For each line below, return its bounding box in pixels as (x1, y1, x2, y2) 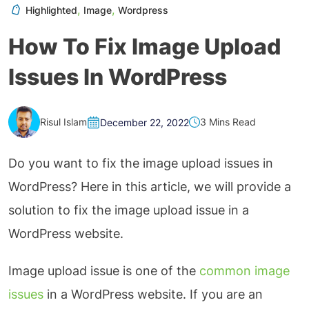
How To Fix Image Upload (8, 33, 281, 61)
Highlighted (26, 4, 77, 17)
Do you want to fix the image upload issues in (8, 156, 273, 171)
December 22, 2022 (100, 116, 189, 128)
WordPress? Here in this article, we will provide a (8, 179, 291, 195)
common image (199, 263, 290, 279)
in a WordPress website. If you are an (43, 287, 263, 302)
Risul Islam (40, 116, 87, 128)
